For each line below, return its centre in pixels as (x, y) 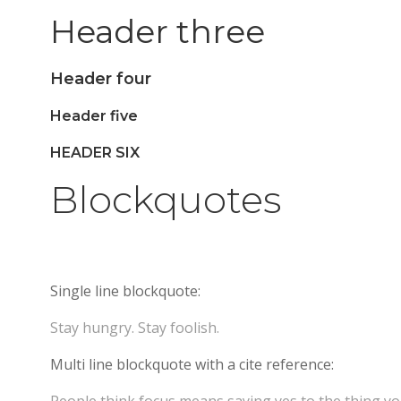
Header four (101, 78)
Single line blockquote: (125, 291)
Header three (158, 31)
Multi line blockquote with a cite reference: (192, 364)
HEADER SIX (95, 153)
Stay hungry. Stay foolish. (135, 328)
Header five (94, 116)
